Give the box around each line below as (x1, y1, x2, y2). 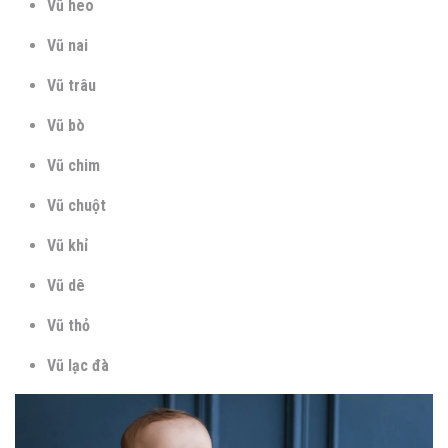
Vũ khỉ (47, 235, 88, 255)
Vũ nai (47, 35, 88, 55)
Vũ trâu (47, 75, 96, 95)
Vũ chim (47, 155, 100, 175)
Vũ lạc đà (47, 355, 109, 375)
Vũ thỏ (47, 315, 90, 335)
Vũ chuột (47, 195, 106, 215)
